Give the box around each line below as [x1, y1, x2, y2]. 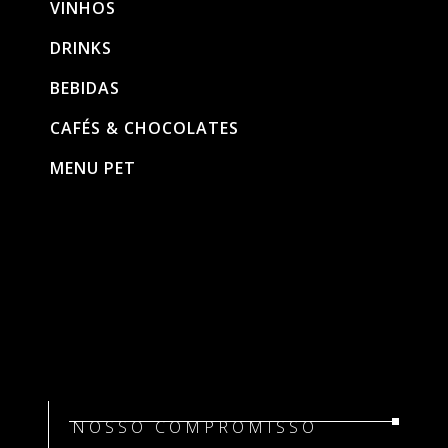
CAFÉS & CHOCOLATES [50, 117, 239, 139]
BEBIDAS [50, 77, 120, 99]
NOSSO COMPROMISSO [72, 416, 318, 438]
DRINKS [50, 37, 112, 59]
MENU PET [50, 157, 136, 179]
